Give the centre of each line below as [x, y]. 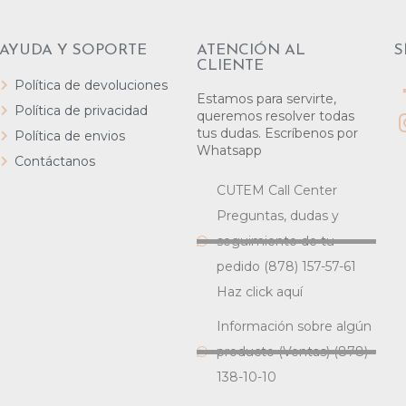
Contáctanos [54, 161]
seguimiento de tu [276, 241]
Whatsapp [229, 150]
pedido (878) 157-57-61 [287, 266]
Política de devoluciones [91, 85]
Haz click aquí [260, 292]
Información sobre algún [295, 326]
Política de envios [69, 136]
